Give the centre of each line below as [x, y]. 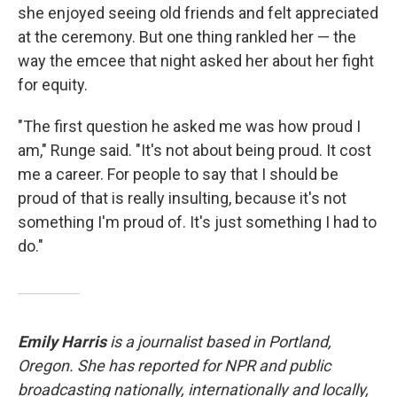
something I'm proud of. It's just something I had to [197, 222]
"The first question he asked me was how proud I [189, 127]
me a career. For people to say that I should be [178, 175]
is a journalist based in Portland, [219, 342]
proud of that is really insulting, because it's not [182, 198]
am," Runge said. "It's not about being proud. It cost [195, 151]
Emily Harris [62, 342]
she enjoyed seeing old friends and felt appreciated [198, 13]
